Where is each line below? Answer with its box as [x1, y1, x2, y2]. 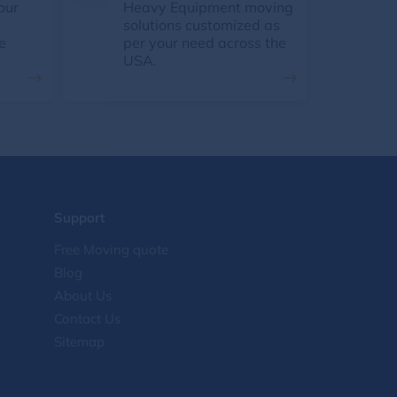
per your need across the [123, 34, 286, 51]
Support [54, 209, 105, 226]
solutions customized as [123, 16, 280, 34]
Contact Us [54, 310, 121, 327]
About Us [54, 287, 112, 304]
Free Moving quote [54, 241, 168, 258]
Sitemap [54, 333, 105, 350]
